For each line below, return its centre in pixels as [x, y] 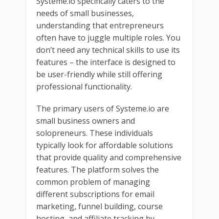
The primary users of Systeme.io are [103, 108]
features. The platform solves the [98, 169]
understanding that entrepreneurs [100, 25]
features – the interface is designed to [106, 62]
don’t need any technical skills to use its [108, 50]
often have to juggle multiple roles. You [108, 37]
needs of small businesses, [85, 13]
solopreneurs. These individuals [95, 133]
